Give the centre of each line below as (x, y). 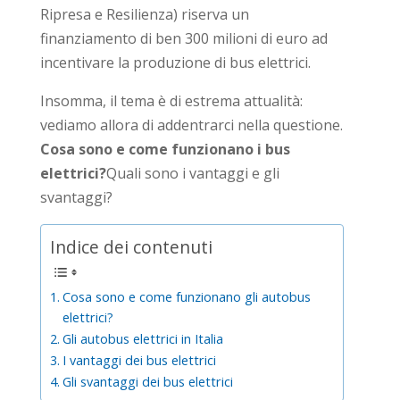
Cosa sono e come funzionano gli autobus (186, 297)
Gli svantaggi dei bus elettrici (147, 382)
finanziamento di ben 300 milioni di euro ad (183, 38)
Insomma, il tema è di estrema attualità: (171, 100)
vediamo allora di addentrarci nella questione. (191, 125)
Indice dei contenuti (131, 247)
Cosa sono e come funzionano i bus (165, 149)
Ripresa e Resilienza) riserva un (144, 14)
